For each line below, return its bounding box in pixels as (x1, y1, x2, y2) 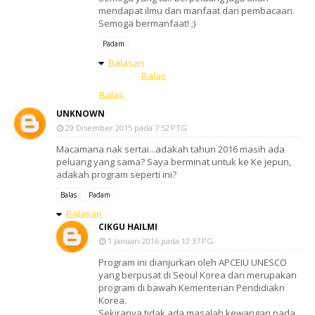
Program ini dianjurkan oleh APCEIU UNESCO (98, 256, 287, 269)
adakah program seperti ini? (56, 168, 176, 181)
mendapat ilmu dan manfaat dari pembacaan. (98, 4, 295, 17)
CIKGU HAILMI (98, 221, 157, 233)
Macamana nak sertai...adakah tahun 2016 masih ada (56, 143, 285, 155)
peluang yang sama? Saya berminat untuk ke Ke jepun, (56, 155, 291, 168)
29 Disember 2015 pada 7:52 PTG (65, 122, 187, 133)
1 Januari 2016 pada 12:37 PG (108, 236, 213, 246)
